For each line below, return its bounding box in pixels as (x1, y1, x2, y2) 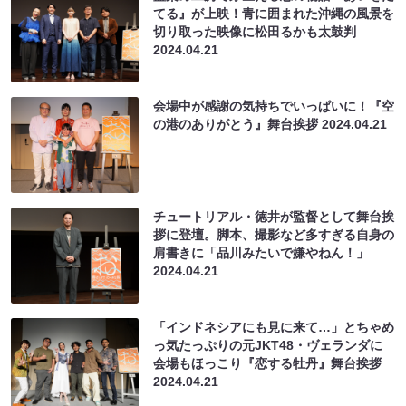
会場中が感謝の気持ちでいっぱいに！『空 (153, 98, 395, 113)
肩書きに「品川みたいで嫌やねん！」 (153, 245, 370, 260)
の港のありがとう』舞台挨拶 (153, 116, 323, 131)
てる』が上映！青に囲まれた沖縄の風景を (153, 5, 395, 21)
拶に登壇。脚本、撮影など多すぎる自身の (153, 227, 395, 242)
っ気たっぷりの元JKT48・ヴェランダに (153, 337, 383, 353)
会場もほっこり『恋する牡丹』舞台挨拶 (153, 355, 382, 371)
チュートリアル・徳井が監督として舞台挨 (153, 208, 395, 224)
